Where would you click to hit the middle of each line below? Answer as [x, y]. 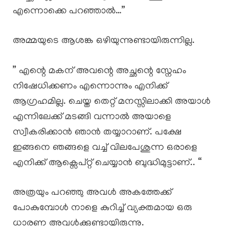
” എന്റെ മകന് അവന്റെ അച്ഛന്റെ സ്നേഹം [99, 71]
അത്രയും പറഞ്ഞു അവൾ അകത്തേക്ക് [92, 193]
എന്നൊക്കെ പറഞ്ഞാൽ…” [69, 11]
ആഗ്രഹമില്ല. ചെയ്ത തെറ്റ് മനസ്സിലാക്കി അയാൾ [112, 102]
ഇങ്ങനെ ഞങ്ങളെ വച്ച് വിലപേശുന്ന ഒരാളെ [105, 148]
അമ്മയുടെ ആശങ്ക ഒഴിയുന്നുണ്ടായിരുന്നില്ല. [104, 41]
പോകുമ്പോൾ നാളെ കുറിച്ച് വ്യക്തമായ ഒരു [102, 209]
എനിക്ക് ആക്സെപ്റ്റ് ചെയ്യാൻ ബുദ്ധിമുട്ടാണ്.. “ [107, 163]
